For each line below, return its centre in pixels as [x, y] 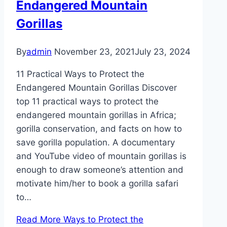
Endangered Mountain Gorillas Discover [97, 87]
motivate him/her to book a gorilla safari [97, 183]
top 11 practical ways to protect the [87, 101]
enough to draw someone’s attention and [100, 169]
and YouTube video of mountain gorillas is [101, 156]
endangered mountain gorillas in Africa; [96, 115]
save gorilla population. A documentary [96, 142]
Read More [39, 219]
